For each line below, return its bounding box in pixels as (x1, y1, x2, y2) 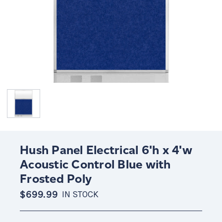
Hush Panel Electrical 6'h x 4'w (20, 142, 192, 157)
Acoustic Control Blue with (20, 157, 171, 171)
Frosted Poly (20, 171, 92, 186)
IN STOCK (61, 189, 99, 200)
